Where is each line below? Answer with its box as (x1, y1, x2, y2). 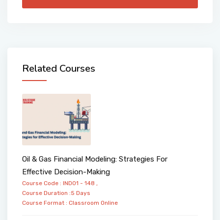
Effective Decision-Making (22, 167, 110, 177)
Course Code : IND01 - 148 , (22, 180, 98, 187)
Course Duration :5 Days (22, 190, 90, 197)
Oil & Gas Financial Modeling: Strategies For (22, 155, 167, 164)
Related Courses (22, 61, 95, 75)
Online (101, 199, 118, 207)
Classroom (69, 199, 99, 207)
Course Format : (22, 199, 69, 207)
